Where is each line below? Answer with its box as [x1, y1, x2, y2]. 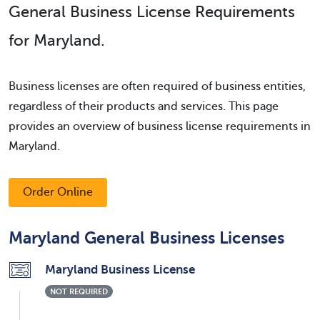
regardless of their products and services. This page [9, 99, 279, 113]
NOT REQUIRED [50, 286, 109, 296]
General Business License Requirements [9, 2, 295, 21]
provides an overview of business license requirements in [9, 119, 311, 133]
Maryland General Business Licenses [9, 229, 284, 247]
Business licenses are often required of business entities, [9, 79, 306, 93]
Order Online [23, 185, 93, 199]
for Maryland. [9, 31, 105, 49]
